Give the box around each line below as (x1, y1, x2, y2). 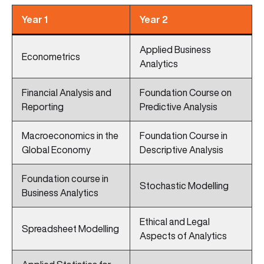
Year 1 (22, 15, 48, 25)
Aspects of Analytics (140, 231, 227, 241)
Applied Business (140, 45, 211, 55)
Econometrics (22, 52, 80, 62)
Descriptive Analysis (140, 145, 223, 155)
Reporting (22, 102, 64, 112)
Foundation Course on (140, 88, 232, 98)
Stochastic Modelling (140, 181, 229, 191)
